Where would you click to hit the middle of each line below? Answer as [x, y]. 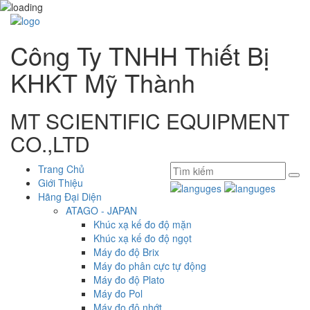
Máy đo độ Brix [126, 252]
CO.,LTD [50, 144]
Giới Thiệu [61, 183]
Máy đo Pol [118, 293]
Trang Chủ [61, 169]
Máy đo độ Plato [129, 280]
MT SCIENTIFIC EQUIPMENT [150, 121]
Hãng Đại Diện [70, 197]
